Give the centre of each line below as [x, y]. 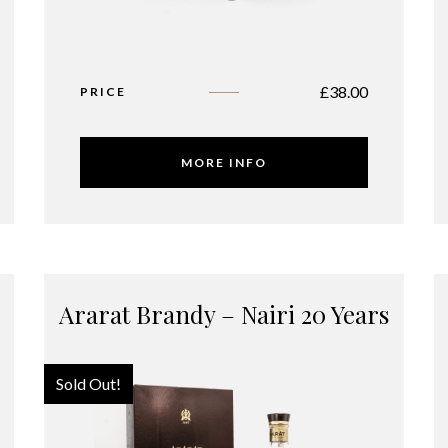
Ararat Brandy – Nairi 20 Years [224, 314]
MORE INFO [224, 162]
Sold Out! [88, 383]
